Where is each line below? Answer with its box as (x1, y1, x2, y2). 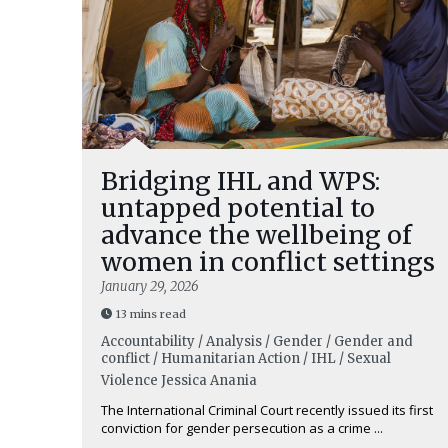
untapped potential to (101, 192, 375, 224)
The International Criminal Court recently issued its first (101, 401, 433, 419)
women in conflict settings (101, 246, 435, 278)
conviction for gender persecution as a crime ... (101, 419, 383, 437)
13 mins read (116, 307, 186, 321)
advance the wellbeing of (101, 219, 412, 251)
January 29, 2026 (101, 278, 199, 295)
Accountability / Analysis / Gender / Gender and (101, 333, 413, 350)
